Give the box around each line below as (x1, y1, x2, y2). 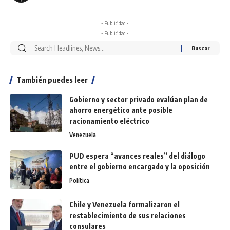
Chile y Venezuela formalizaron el (69, 200, 180, 209)
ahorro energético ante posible (69, 105, 172, 114)
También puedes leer (16, 74, 88, 84)
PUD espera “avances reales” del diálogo (69, 151, 205, 160)
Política (69, 176, 89, 184)
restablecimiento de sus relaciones (69, 210, 186, 220)
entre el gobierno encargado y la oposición (69, 162, 210, 171)
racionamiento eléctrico (69, 116, 149, 125)
